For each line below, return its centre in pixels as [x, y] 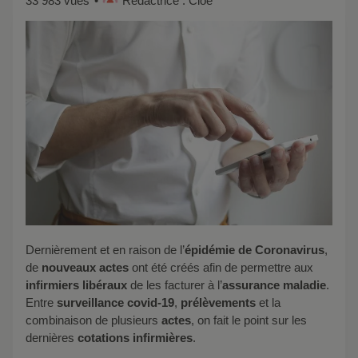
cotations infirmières [135, 337]
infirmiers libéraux [76, 284]
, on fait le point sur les [249, 320]
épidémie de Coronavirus [255, 249]
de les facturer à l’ [175, 284]
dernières [52, 337]
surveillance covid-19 [115, 302]
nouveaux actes [85, 267]
